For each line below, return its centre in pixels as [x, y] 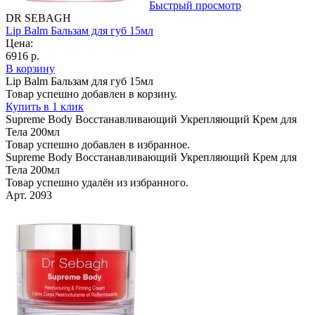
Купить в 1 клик [45, 106]
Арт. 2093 [29, 195]
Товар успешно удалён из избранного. [97, 182]
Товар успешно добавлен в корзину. [91, 94]
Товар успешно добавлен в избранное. [98, 144]
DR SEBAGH [38, 18]
